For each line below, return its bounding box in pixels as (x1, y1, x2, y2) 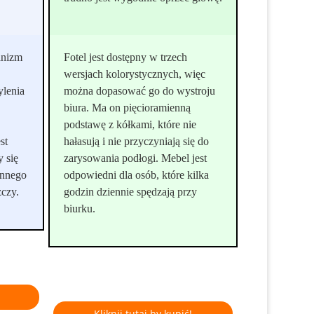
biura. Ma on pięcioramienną (64, 101, 191, 114)
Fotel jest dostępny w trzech (64, 50, 188, 63)
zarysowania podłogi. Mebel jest (64, 151, 207, 164)
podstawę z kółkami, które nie (64, 118, 197, 130)
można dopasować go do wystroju (64, 84, 216, 97)
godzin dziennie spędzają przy (64, 185, 198, 198)
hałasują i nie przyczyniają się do (64, 135, 210, 147)
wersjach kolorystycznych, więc (64, 67, 206, 80)
